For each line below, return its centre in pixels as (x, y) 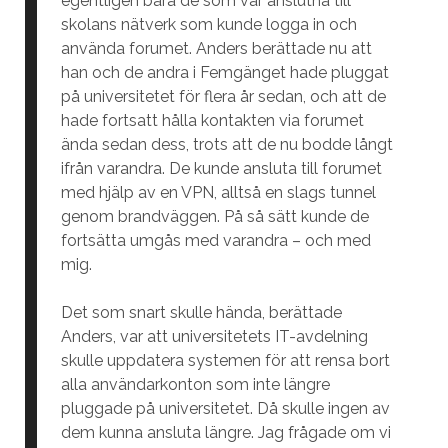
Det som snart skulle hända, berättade (201, 312)
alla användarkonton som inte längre (195, 384)
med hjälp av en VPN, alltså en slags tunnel (218, 192)
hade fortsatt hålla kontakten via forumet (212, 120)
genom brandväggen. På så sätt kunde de (214, 216)
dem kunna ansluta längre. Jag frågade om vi (225, 432)
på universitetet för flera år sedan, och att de (223, 96)
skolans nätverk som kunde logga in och (208, 24)
